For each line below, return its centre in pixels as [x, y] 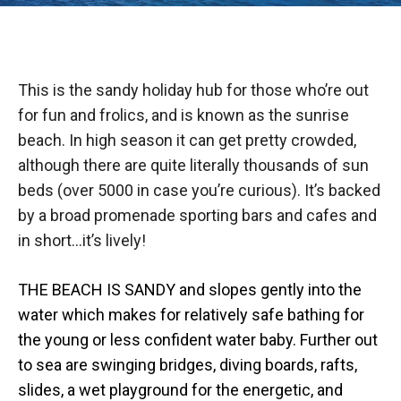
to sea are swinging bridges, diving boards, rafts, [188, 365]
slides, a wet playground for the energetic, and [180, 390]
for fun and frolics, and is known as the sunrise [183, 115]
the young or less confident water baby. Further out [198, 340]
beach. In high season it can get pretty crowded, [187, 140]
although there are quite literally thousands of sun [193, 165]
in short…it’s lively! [82, 240]
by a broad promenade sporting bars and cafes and [197, 215]
